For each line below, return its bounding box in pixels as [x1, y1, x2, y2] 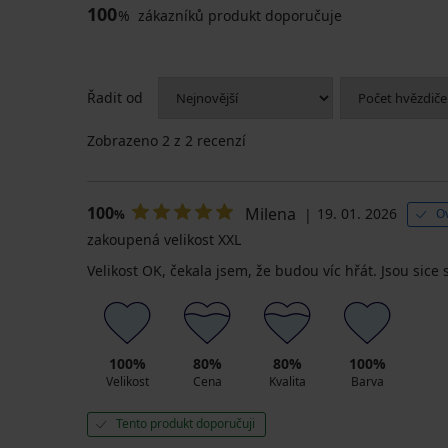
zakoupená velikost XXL [87, 229, 241, 249]
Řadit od [87, 87, 143, 107]
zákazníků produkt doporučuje [134, 5, 342, 25]
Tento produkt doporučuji [116, 414, 255, 432]
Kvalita [268, 372, 306, 390]
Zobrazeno [87, 130, 162, 150]
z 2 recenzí [170, 130, 246, 150]
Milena [245, 202, 296, 225]
